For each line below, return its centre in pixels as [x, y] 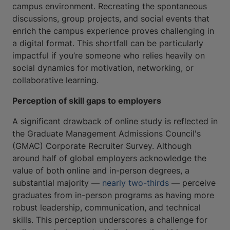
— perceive [192, 183]
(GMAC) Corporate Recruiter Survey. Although [102, 146]
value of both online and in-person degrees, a [101, 170]
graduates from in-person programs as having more [113, 195]
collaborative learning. [55, 80]
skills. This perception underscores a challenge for [110, 219]
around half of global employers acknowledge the [109, 158]
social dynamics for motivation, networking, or [103, 68]
